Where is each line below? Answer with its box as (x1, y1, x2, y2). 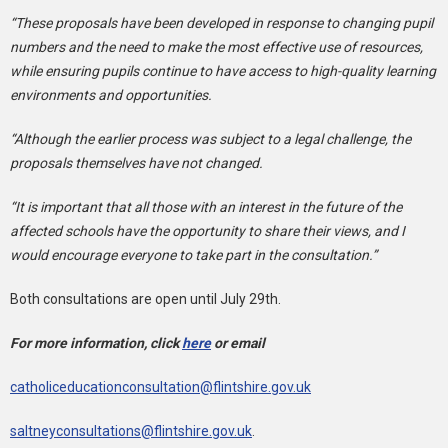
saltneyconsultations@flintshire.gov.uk (10, 422, 252, 439)
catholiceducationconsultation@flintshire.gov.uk (10, 378, 311, 395)
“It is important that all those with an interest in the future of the (10, 198, 402, 215)
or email (211, 334, 268, 351)
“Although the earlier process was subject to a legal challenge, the (10, 130, 411, 147)
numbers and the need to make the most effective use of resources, (10, 38, 423, 55)
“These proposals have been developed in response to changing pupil (10, 14, 433, 31)
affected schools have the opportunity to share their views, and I (10, 222, 405, 239)
